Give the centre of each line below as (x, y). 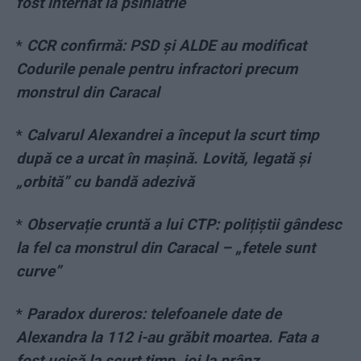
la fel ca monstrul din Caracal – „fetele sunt (166, 248)
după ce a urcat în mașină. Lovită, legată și (163, 159)
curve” (39, 272)
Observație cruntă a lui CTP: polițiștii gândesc (184, 225)
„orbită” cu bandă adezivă (105, 182)
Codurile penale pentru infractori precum (157, 69)
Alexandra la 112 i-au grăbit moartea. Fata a (167, 338)
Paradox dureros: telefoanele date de (154, 314)
